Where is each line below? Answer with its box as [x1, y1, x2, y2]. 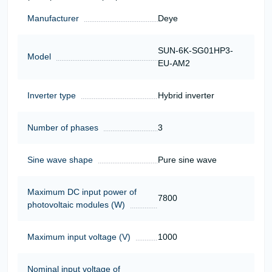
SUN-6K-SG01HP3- [157, 45, 233, 55]
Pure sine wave [157, 154, 217, 165]
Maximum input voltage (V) [27, 231, 131, 242]
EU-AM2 [157, 58, 190, 68]
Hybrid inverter [157, 90, 214, 100]
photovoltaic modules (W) [27, 199, 125, 209]
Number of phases [27, 122, 98, 132]
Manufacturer [27, 13, 79, 23]
